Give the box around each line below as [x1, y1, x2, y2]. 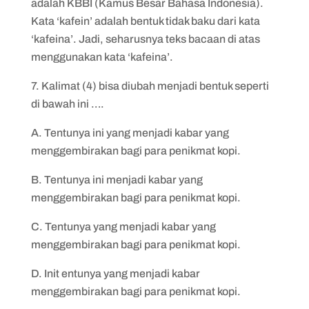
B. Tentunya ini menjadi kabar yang [30, 174, 203, 186]
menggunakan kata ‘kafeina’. [30, 51, 173, 63]
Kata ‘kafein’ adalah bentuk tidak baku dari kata [30, 15, 260, 27]
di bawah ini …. [30, 98, 104, 110]
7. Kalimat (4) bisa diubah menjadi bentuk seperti [30, 80, 269, 92]
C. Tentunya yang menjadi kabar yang [30, 221, 216, 232]
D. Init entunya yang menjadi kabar [30, 268, 200, 279]
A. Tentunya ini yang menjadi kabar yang [30, 127, 229, 139]
